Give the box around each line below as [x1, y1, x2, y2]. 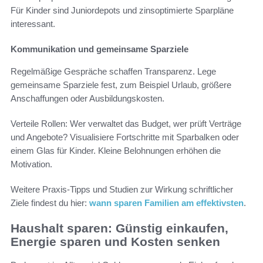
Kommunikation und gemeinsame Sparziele [11, 43, 188, 54]
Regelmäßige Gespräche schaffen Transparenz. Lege [11, 66, 216, 76]
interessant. [11, 18, 55, 29]
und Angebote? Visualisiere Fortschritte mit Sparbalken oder [11, 131, 239, 142]
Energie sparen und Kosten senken [11, 234, 220, 248]
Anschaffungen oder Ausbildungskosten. [11, 93, 164, 103]
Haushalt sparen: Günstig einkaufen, [11, 221, 228, 235]
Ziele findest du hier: [11, 197, 89, 208]
